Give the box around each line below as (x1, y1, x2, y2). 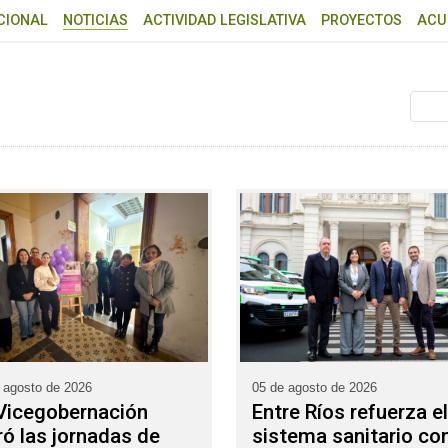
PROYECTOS (321, 12, 402, 30)
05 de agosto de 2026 (252, 379, 377, 395)
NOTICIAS (63, 12, 128, 30)
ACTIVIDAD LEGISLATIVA (143, 12, 306, 30)
